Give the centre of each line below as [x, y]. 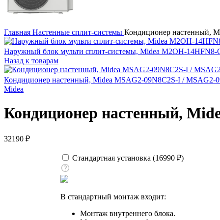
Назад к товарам [31, 61]
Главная [18, 32]
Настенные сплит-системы [78, 32]
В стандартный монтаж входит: [113, 196]
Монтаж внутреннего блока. [128, 213]
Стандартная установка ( [113, 158]
